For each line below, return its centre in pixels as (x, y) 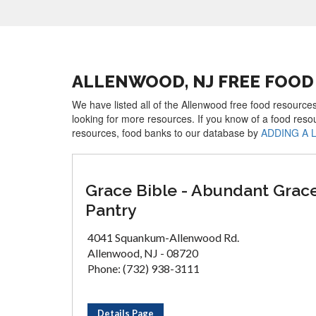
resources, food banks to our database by (166, 133)
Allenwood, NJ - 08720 (143, 253)
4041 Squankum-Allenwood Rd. (163, 237)
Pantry (111, 210)
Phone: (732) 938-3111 (144, 268)
